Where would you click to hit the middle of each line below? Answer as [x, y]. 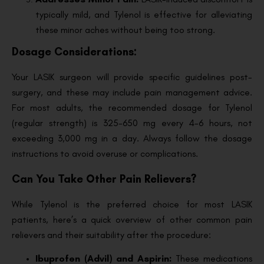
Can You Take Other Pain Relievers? [104, 179]
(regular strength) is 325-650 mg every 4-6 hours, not [132, 123]
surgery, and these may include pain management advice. [132, 92]
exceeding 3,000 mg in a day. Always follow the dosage [132, 138]
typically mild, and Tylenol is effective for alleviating [144, 14]
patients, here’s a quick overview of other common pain [132, 219]
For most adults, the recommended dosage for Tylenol [132, 107]
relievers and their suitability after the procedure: [111, 235]
